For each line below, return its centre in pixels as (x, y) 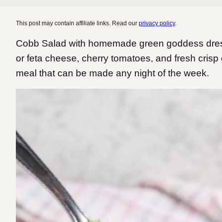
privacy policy (157, 23)
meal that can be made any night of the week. (112, 73)
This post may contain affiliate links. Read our (77, 23)
